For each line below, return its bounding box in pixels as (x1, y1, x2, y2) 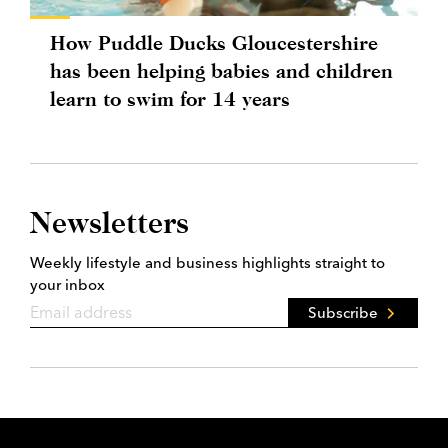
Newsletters (30, 205, 189, 240)
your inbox (30, 275, 105, 295)
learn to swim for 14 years (50, 87, 290, 111)
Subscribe (308, 303, 378, 323)
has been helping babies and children (50, 59, 393, 83)
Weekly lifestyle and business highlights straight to (30, 253, 385, 273)
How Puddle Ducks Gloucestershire (50, 31, 378, 55)
